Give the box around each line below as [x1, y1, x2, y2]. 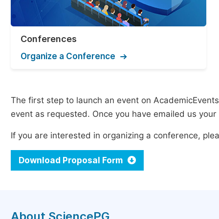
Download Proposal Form [19, 155, 125, 165]
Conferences [21, 34, 77, 44]
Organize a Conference [21, 51, 115, 61]
